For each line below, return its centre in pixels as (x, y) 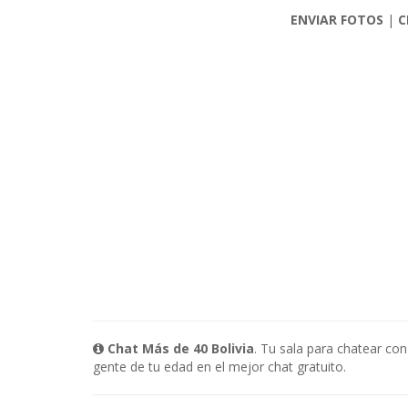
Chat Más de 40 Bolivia (181, 348)
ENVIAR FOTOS (337, 20)
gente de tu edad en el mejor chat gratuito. (219, 367)
